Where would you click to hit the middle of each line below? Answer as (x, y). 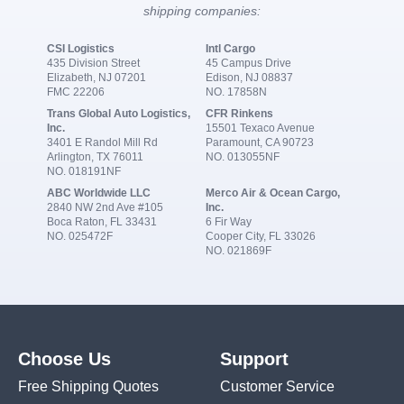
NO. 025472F (80, 236)
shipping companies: (202, 10)
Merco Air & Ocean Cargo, (273, 193)
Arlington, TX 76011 (95, 156)
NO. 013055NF (243, 156)
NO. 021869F (239, 250)
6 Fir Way (229, 221)
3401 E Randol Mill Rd (102, 142)
